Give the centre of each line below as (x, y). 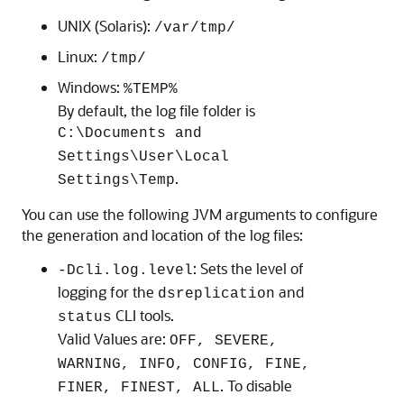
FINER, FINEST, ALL (139, 388)
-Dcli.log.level (125, 271)
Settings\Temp (116, 180)
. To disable (256, 386)
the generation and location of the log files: (162, 235)
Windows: (91, 87)
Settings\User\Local (143, 157)
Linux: (79, 56)
